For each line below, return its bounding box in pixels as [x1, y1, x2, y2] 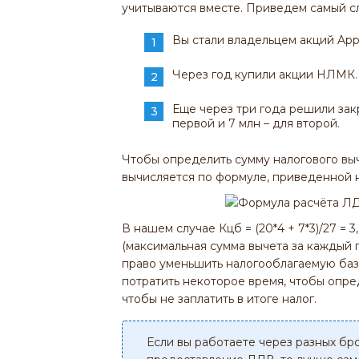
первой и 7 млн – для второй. [172, 115, 340, 131]
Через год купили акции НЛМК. [172, 67, 357, 82]
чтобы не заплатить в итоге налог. [122, 291, 317, 306]
